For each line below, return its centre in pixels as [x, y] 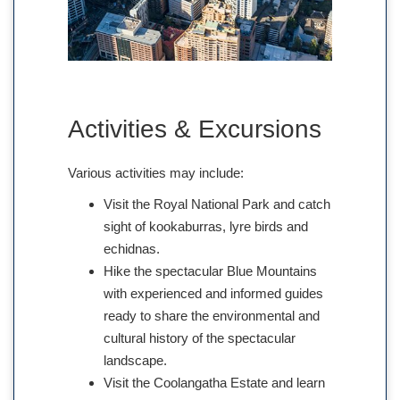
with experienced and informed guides [213, 294]
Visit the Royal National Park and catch [217, 204]
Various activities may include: [156, 173]
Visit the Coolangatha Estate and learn [214, 383]
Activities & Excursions [195, 129]
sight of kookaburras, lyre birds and [206, 227]
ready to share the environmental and [212, 316]
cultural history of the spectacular [200, 338]
